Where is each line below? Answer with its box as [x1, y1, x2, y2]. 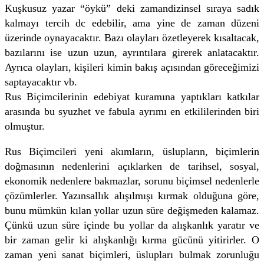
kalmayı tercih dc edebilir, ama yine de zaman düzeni [5, 16, 259, 29]
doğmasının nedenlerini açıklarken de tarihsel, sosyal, [5, 160, 259, 172]
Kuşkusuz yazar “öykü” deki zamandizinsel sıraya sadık [5, 2, 259, 14]
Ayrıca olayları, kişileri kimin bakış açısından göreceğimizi [5, 61, 259, 73]
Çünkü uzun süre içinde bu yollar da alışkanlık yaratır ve [5, 219, 259, 231]
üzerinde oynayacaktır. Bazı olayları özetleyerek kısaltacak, [5, 31, 259, 44]
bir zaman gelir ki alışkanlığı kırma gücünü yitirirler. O [5, 233, 259, 246]
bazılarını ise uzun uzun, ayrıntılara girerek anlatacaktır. [5, 46, 259, 58]
